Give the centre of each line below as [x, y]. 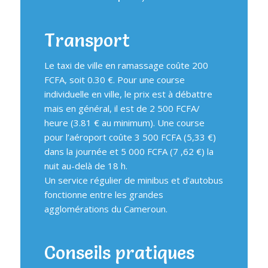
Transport [87, 40]
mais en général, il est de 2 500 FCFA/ [122, 108]
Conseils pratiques [119, 252]
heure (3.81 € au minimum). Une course [124, 122]
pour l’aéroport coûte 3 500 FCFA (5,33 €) [130, 137]
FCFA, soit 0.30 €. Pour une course [114, 79]
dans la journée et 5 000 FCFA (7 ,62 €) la [129, 151]
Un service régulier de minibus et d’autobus [133, 180]
